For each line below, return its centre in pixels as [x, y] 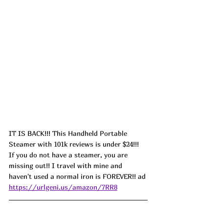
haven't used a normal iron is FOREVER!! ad [78, 176]
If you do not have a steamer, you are [69, 154]
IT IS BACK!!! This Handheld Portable [69, 133]
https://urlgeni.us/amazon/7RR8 [63, 187]
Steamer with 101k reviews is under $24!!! [75, 144]
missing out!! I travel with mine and [66, 165]
